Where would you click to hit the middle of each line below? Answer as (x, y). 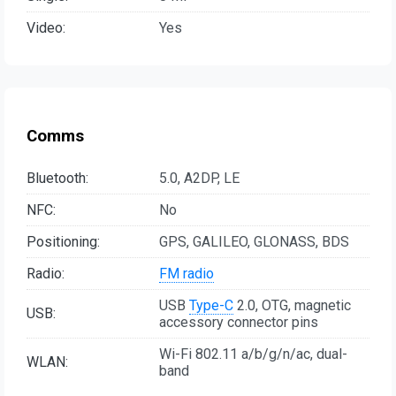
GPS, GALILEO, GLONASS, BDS (254, 241)
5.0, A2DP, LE (199, 178)
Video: (46, 28)
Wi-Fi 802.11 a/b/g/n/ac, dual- (253, 354)
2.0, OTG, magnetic (292, 305)
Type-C (211, 305)
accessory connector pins (239, 322)
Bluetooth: (57, 178)
